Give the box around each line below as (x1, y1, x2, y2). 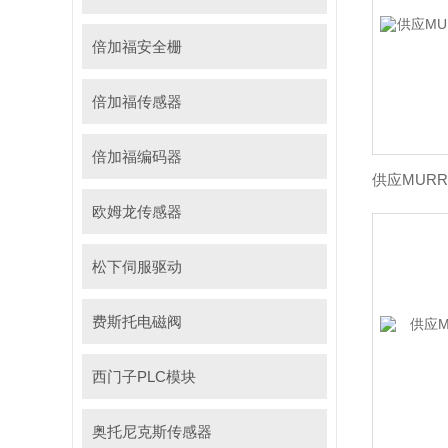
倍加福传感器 (91, 93, 182, 110)
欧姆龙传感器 (91, 203, 182, 220)
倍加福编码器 (91, 148, 182, 165)
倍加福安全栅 (91, 38, 182, 55)
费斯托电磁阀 (91, 313, 182, 330)
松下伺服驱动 (91, 258, 182, 275)
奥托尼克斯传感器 (91, 423, 212, 440)
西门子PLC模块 (91, 368, 196, 385)
